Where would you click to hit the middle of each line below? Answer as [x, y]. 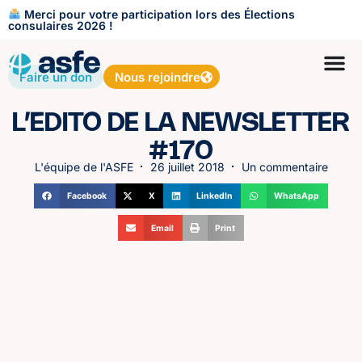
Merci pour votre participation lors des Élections [158, 14]
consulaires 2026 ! [61, 25]
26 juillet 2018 [187, 166]
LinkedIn [214, 196]
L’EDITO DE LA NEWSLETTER [181, 123]
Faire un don [56, 77]
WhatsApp [297, 196]
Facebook [87, 196]
